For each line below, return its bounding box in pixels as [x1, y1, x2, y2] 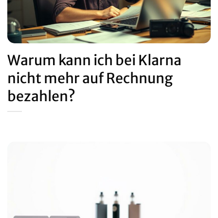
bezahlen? [7, 87, 75, 105]
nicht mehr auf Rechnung [7, 69, 173, 87]
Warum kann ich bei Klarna [7, 51, 182, 69]
